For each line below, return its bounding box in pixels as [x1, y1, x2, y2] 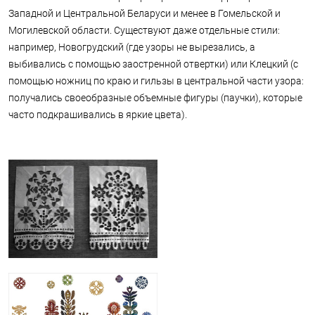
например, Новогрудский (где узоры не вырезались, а [8, 41, 255, 53]
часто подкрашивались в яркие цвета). [8, 109, 187, 121]
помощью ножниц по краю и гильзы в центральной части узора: [8, 75, 304, 87]
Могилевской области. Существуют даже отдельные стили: [8, 25, 280, 37]
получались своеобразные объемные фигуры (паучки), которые [8, 92, 302, 104]
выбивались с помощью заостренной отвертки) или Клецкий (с [8, 58, 298, 70]
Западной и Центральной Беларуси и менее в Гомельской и [8, 8, 281, 20]
